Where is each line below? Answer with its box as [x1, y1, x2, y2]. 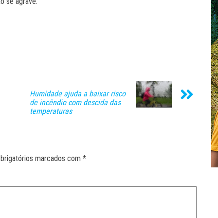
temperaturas [30, 106, 72, 116]
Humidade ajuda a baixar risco [30, 89, 126, 98]
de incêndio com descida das [30, 97, 121, 107]
